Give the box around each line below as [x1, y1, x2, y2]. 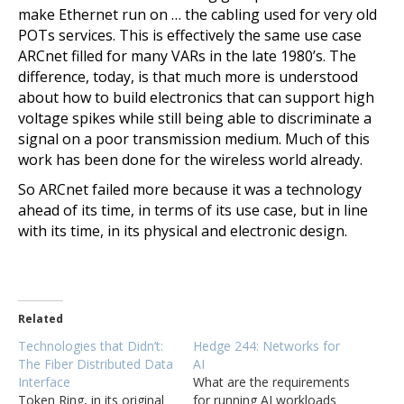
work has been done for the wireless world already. [18, 150, 363, 170]
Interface [18, 373, 70, 390]
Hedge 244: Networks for [193, 337, 340, 354]
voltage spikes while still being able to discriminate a [18, 108, 372, 128]
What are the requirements [193, 373, 350, 390]
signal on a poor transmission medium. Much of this [18, 129, 370, 149]
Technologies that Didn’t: [18, 337, 163, 354]
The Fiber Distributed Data [18, 355, 173, 372]
